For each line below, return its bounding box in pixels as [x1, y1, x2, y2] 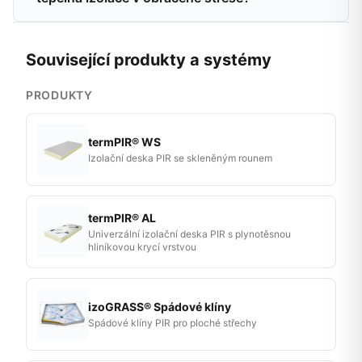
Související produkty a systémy [26, 50, 271, 69]
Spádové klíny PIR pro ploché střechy [88, 316, 257, 329]
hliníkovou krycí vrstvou [88, 240, 196, 253]
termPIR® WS [88, 134, 161, 149]
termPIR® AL [88, 210, 156, 225]
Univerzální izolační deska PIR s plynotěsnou [88, 227, 291, 240]
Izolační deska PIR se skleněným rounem [88, 151, 272, 164]
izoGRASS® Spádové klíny [88, 299, 231, 314]
